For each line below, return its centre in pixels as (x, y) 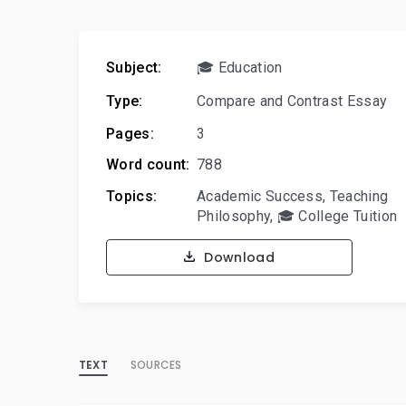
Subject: (134, 68)
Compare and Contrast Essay (292, 101)
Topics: (132, 196)
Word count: (148, 164)
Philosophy (234, 216)
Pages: (130, 134)
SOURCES (156, 365)
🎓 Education (240, 68)
